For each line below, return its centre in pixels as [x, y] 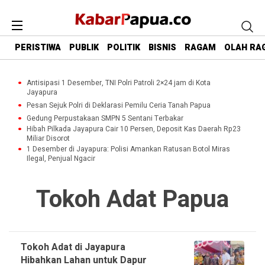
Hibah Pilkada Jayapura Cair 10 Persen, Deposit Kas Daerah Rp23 [134, 129]
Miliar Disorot [48, 138]
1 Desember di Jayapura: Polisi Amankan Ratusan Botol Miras [128, 149]
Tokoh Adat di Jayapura [73, 247]
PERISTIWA [38, 48]
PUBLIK [84, 48]
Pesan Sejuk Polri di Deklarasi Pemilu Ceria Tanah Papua [119, 105]
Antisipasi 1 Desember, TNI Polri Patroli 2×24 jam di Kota [119, 83]
